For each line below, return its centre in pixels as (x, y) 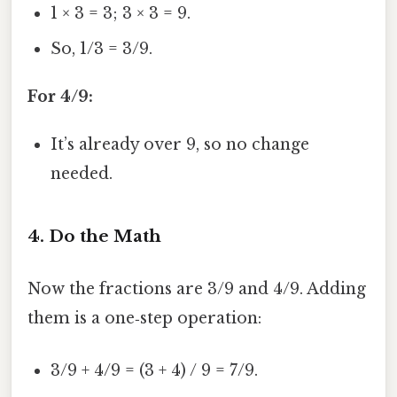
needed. (82, 173)
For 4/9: (60, 96)
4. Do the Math (94, 236)
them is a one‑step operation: (144, 318)
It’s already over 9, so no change (180, 144)
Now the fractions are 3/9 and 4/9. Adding (197, 288)
